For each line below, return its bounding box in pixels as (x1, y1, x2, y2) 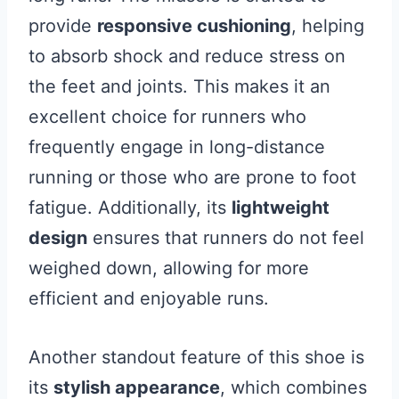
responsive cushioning (97, 15, 291, 37)
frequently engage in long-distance (28, 136, 325, 159)
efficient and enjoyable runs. (28, 288, 269, 310)
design (28, 227, 87, 249)
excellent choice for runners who (28, 106, 306, 128)
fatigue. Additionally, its (28, 197, 232, 219)
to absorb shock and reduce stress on (28, 45, 346, 68)
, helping (291, 15, 364, 37)
